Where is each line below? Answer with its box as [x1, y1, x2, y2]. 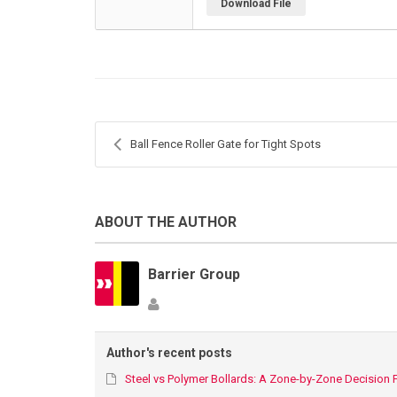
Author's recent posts [106, 346, 233, 361]
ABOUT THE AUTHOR [95, 213, 237, 230]
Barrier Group [148, 265, 240, 283]
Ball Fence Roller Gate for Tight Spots [130, 136, 321, 151]
